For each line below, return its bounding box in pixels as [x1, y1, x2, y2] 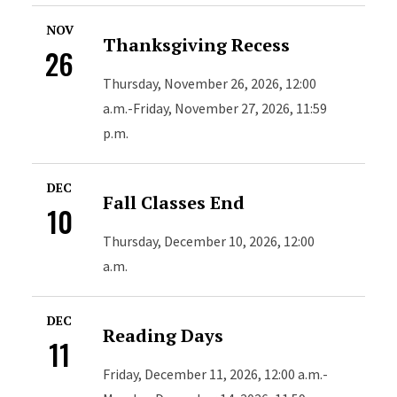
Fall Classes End [103, 191, 245, 214]
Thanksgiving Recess [103, 33, 291, 57]
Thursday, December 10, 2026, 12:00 [103, 232, 315, 250]
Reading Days [103, 323, 224, 347]
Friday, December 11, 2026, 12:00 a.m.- [103, 365, 329, 383]
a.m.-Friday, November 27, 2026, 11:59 [103, 99, 328, 117]
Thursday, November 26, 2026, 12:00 [103, 74, 317, 92]
